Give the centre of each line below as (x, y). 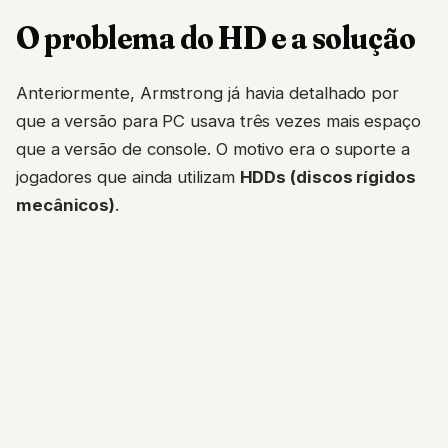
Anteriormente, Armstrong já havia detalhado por (208, 93)
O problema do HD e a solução (216, 37)
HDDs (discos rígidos (327, 177)
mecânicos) (66, 205)
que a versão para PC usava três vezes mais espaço (218, 121)
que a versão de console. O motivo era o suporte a (213, 149)
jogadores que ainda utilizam (128, 177)
